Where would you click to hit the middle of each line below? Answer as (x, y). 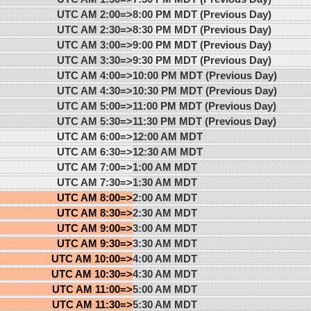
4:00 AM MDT (165, 258)
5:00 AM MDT (165, 289)
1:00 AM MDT (165, 167)
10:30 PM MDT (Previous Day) (204, 90)
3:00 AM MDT (165, 228)
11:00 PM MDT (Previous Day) (204, 106)
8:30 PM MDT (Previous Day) (202, 29)
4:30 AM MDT (165, 274)
